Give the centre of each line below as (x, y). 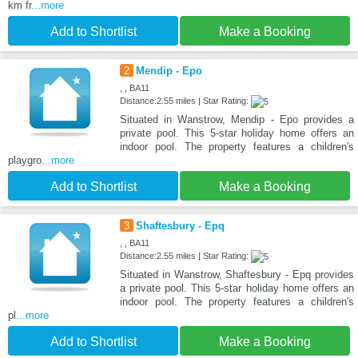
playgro (25, 161)
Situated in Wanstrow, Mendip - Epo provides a (237, 120)
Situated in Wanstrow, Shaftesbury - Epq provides (237, 275)
